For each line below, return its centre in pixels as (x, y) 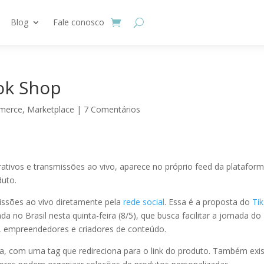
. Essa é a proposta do (209, 202)
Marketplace (51, 109)
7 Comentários (112, 109)
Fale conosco (79, 22)
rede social (144, 202)
